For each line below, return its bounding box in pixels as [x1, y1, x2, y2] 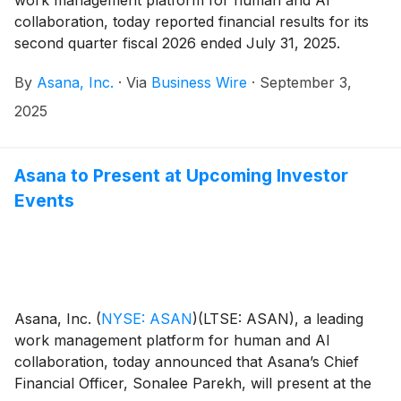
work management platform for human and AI [14, 330, 330, 349]
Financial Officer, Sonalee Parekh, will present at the [14, 373, 371, 392]
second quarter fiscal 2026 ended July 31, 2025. [14, 33, 340, 52]
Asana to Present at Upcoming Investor [14, 164, 348, 186]
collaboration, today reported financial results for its [14, 12, 369, 30]
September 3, [260, 73, 352, 91]
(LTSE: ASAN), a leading [198, 309, 363, 328]
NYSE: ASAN [101, 309, 192, 328]
